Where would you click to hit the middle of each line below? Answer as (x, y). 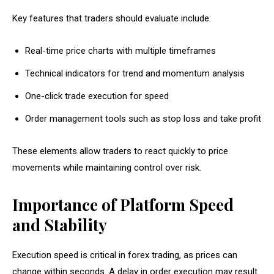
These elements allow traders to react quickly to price (120, 151)
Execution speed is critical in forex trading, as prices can (125, 255)
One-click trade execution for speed (97, 96)
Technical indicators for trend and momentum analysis (135, 73)
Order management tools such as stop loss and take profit (143, 118)
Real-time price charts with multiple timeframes (120, 50)
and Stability (60, 224)
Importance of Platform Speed (123, 204)
